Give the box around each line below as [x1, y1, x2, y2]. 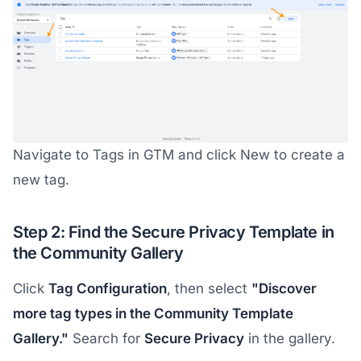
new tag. [13, 172, 69, 189]
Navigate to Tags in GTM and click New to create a [13, 147, 345, 164]
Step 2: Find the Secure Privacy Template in [13, 222, 334, 243]
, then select [167, 280, 251, 297]
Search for [68, 330, 144, 347]
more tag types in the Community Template [13, 305, 293, 322]
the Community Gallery [13, 243, 184, 263]
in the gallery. [244, 330, 335, 347]
